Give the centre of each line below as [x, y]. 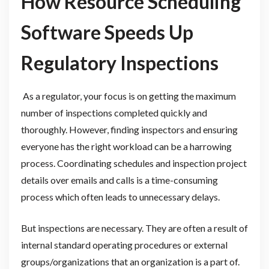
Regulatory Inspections [119, 62]
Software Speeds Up [107, 32]
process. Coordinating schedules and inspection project [134, 163]
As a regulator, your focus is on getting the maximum [128, 95]
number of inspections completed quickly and [114, 112]
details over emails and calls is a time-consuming [119, 180]
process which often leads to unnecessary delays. [121, 196]
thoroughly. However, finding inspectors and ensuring [129, 129]
